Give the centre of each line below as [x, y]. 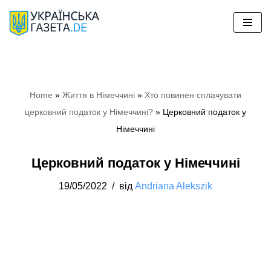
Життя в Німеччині [99, 95]
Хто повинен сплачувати [193, 95]
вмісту [25, 68]
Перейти [31, 34]
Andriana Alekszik [174, 185]
